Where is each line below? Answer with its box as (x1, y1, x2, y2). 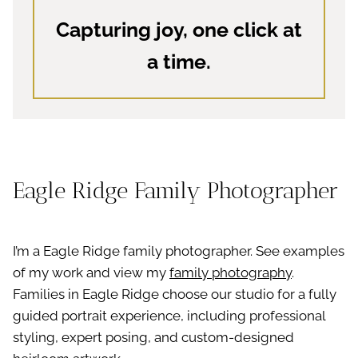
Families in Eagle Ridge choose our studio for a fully (13, 286, 336, 303)
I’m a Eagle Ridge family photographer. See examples (13, 243, 344, 260)
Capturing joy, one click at (56, 18, 302, 42)
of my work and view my (13, 265, 169, 281)
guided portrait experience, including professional (13, 308, 325, 324)
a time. (147, 50, 211, 74)
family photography (169, 265, 292, 281)
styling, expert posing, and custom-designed (13, 329, 294, 346)
